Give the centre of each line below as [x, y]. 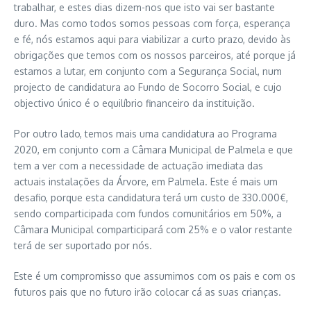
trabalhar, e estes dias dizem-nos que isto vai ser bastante [144, 8]
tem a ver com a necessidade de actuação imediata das [138, 166]
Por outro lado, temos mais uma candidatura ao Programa [145, 134]
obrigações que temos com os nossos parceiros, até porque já [155, 56]
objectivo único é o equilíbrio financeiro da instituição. [134, 103]
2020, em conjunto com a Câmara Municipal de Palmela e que [153, 150]
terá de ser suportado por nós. [83, 246]
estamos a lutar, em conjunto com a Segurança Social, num [148, 72]
